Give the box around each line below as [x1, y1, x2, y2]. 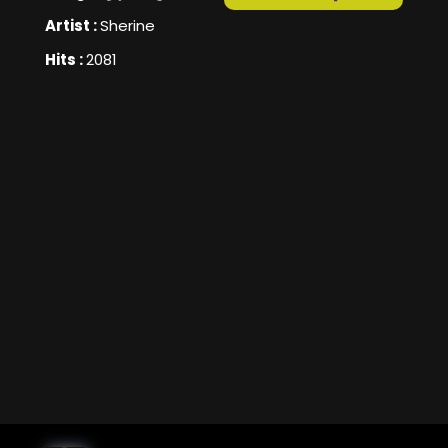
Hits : [45, 49, 86, 71]
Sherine [100, 15, 155, 37]
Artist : [45, 15, 100, 37]
